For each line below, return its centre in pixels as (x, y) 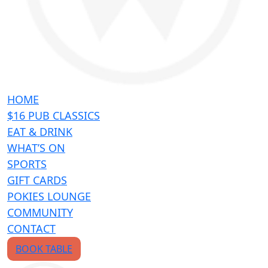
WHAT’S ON (36, 148)
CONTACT (31, 229)
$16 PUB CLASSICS (54, 116)
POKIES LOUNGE (49, 197)
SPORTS (27, 164)
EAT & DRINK (40, 132)
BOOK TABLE (44, 249)
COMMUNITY (40, 213)
